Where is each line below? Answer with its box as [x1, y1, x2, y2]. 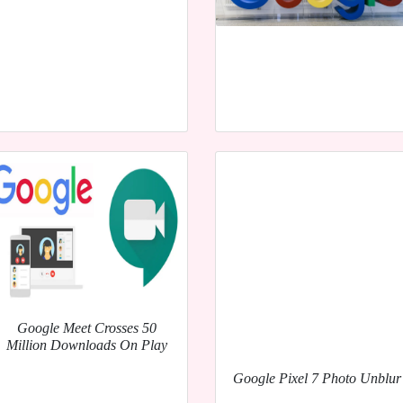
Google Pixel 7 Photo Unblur [232, 370, 401, 386]
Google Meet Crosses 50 [16, 319, 157, 336]
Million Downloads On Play [5, 336, 167, 353]
